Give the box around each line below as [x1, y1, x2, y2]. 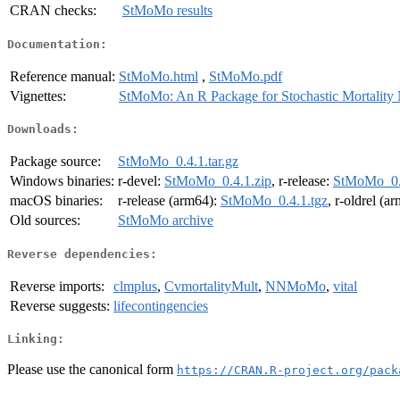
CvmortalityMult [164, 278, 258, 294]
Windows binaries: [10, 173, 114, 189]
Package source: [10, 154, 101, 170]
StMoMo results [122, 3, 212, 19]
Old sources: [10, 212, 80, 229]
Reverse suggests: [10, 297, 110, 313]
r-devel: [118, 173, 164, 189]
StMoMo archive [118, 212, 213, 229]
